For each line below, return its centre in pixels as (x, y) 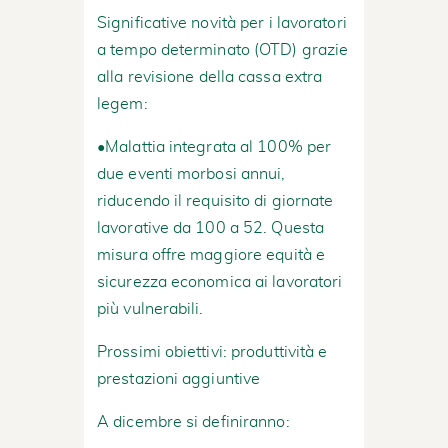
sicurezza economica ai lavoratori (220, 281)
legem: (122, 103)
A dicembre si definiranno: (193, 421)
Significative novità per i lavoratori (222, 22)
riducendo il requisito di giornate (215, 200)
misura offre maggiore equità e (211, 254)
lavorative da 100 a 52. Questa (211, 227)
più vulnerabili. (150, 308)
